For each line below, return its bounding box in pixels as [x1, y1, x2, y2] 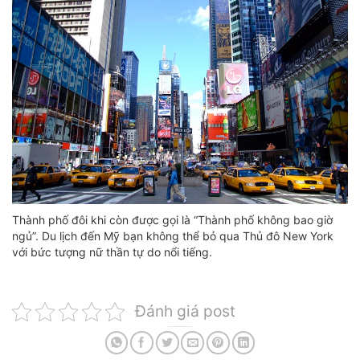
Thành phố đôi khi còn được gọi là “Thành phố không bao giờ [12, 213, 333, 227]
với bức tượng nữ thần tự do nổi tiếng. [12, 245, 212, 260]
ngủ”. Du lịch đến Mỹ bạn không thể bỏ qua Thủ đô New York [12, 229, 333, 243]
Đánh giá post [134, 301, 235, 321]
